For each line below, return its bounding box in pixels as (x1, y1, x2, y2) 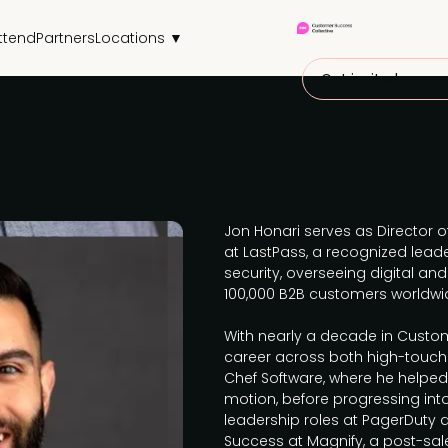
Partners (36, 27, 96, 48)
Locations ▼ (95, 27, 184, 48)
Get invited (320, 69, 398, 89)
